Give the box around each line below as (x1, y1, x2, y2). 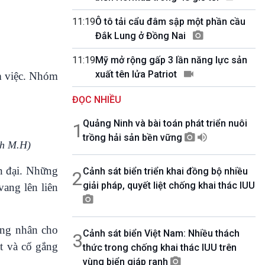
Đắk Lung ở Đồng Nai (95, 30, 188, 41)
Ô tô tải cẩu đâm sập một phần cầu (95, 16, 245, 27)
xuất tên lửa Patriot (95, 69, 179, 80)
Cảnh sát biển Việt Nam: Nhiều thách (83, 228, 240, 239)
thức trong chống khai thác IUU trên (83, 242, 237, 253)
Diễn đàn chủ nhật (141, 57, 215, 68)
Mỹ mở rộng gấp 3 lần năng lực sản (95, 54, 247, 66)
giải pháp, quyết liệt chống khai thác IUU (83, 180, 255, 191)
